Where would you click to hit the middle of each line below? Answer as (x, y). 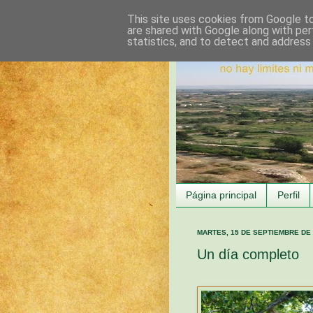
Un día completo (248, 254)
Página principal (221, 195)
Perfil (289, 195)
